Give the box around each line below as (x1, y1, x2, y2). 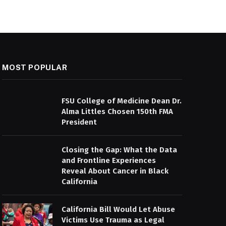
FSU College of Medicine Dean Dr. (62, 96, 182, 105)
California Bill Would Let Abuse (62, 204, 176, 214)
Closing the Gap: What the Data (62, 145, 178, 154)
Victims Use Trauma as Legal (62, 215, 165, 224)
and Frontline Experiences (62, 155, 156, 165)
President (62, 117, 97, 127)
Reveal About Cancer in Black (62, 166, 169, 176)
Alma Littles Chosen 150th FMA (62, 106, 174, 116)
